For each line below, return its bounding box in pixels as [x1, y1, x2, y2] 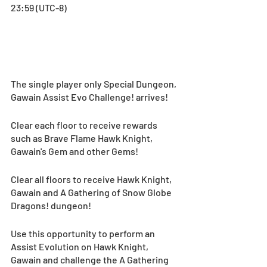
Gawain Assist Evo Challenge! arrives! [11, 91, 168, 103]
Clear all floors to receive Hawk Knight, [11, 173, 173, 185]
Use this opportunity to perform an [11, 228, 157, 240]
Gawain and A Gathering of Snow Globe [11, 187, 173, 198]
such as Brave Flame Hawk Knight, [11, 132, 154, 144]
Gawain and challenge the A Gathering [11, 254, 170, 266]
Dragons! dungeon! [11, 200, 91, 212]
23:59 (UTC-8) [11, 1, 67, 13]
